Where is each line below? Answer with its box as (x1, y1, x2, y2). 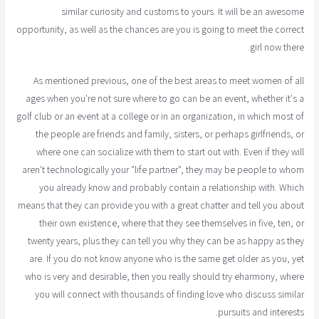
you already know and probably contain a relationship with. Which (38, 180, 304, 194)
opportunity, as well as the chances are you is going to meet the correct (16, 22, 304, 36)
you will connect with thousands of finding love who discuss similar (34, 287, 304, 300)
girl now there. (249, 40, 304, 53)
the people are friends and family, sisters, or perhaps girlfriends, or (35, 127, 304, 140)
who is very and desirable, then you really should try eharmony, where (24, 269, 304, 283)
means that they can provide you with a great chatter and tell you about (17, 198, 304, 211)
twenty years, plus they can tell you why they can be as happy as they (27, 234, 304, 247)
